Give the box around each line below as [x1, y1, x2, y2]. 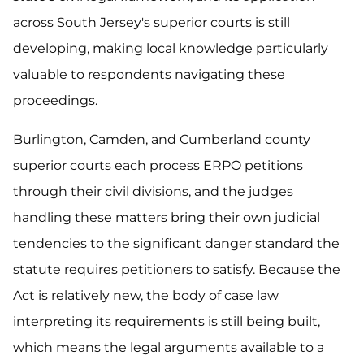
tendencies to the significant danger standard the [13, 236, 340, 251]
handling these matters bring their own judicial [13, 210, 320, 225]
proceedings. [13, 93, 97, 108]
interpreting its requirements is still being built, [13, 314, 320, 329]
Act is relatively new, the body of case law [13, 288, 279, 303]
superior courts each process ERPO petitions [13, 158, 303, 173]
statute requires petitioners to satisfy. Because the [13, 262, 340, 277]
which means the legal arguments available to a [13, 340, 324, 355]
